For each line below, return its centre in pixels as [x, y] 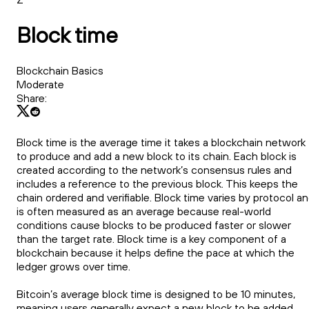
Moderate [40, 84]
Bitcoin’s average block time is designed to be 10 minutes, [156, 294]
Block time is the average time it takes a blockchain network [161, 142]
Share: [32, 98]
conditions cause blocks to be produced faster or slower [154, 225]
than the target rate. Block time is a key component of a [151, 239]
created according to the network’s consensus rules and [154, 170]
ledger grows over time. [73, 267]
